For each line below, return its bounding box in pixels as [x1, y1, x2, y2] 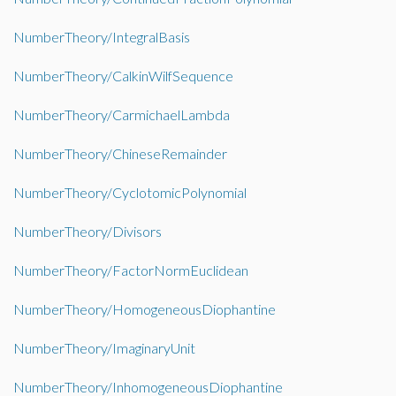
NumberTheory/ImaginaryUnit [13, 339, 195, 356]
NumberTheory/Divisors [13, 223, 162, 240]
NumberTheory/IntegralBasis [13, 28, 190, 45]
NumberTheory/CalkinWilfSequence [13, 67, 233, 84]
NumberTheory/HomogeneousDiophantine [13, 301, 276, 317]
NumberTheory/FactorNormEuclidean [13, 262, 248, 278]
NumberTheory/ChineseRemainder [13, 145, 227, 162]
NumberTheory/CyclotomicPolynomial [13, 184, 247, 201]
